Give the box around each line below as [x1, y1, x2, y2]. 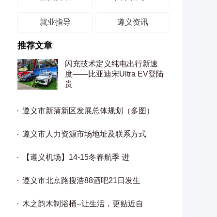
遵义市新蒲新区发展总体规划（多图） [22, 107, 154, 115]
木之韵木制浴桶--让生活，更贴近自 [22, 200, 143, 208]
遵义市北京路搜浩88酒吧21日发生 [22, 176, 140, 185]
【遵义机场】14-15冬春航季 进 [22, 153, 129, 161]
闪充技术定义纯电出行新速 [65, 60, 158, 68]
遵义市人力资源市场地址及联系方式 [22, 130, 146, 138]
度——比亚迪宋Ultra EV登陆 [65, 70, 164, 78]
